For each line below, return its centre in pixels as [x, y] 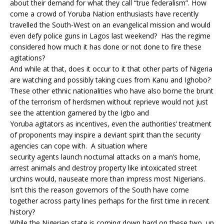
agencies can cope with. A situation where [79, 146]
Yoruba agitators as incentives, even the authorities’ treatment [111, 124]
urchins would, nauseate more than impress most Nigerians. [107, 179]
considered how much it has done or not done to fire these [106, 47]
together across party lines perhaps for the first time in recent [110, 201]
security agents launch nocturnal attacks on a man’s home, [105, 157]
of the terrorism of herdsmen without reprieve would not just [109, 102]
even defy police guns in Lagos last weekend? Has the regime [110, 36]
